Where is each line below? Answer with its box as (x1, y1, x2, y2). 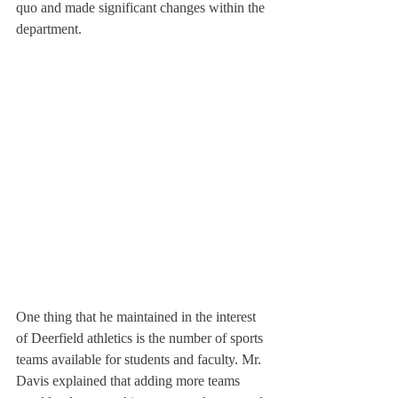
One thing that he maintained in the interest (16, 309, 259, 324)
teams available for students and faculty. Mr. (16, 352, 265, 367)
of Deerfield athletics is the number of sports (16, 330, 267, 346)
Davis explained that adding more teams (16, 373, 243, 388)
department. (16, 21, 82, 36)
